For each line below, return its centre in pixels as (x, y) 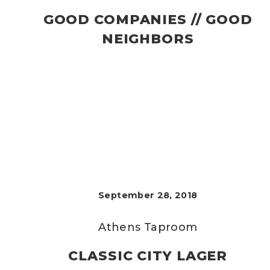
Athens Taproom (148, 227)
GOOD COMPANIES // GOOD (148, 20)
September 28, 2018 (148, 195)
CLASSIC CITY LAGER (148, 256)
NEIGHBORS (148, 39)
